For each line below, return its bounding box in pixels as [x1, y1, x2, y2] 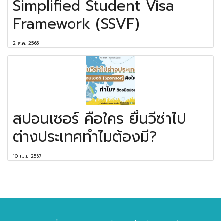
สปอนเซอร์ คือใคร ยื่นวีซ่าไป [13, 108, 186, 131]
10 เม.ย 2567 [13, 153, 41, 160]
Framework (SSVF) [13, 12, 139, 36]
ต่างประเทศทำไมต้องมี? [13, 125, 157, 148]
